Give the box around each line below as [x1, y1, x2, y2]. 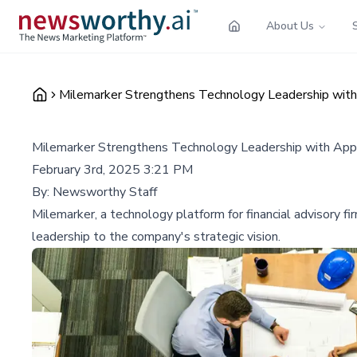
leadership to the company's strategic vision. [32, 227, 280, 245]
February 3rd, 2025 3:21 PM [32, 160, 193, 178]
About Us [266, 18, 314, 33]
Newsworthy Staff [53, 182, 157, 201]
